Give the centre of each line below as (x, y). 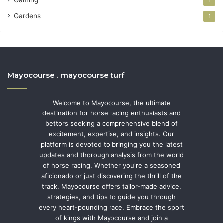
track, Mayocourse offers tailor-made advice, (111, 186)
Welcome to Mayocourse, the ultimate (111, 102)
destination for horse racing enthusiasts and (111, 113)
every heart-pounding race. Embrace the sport (111, 207)
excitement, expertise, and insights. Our (111, 134)
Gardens (27, 16)
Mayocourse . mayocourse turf (66, 75)
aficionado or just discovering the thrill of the (111, 175)
